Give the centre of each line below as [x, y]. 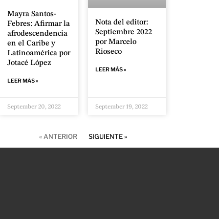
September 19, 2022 [121, 107]
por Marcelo [116, 42]
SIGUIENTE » [108, 137]
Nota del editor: [122, 22]
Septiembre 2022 [124, 32]
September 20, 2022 [34, 107]
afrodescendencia [37, 34]
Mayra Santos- [32, 14]
